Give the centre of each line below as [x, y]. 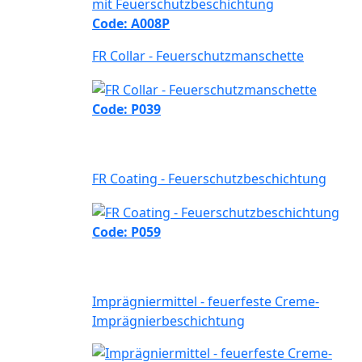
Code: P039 [126, 109]
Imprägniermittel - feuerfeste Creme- [206, 302]
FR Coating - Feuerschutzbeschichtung [209, 179]
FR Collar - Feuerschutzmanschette [198, 56]
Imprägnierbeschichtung [168, 321]
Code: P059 [126, 232]
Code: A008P [131, 24]
